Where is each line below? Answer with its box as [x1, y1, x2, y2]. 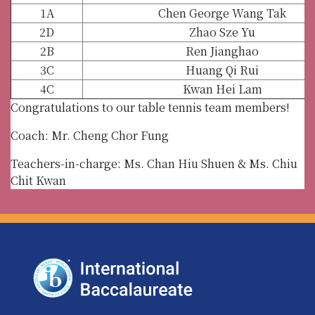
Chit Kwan [11, 172, 66, 188]
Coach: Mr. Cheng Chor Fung [11, 127, 169, 143]
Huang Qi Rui [186, 61, 259, 78]
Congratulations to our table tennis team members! [11, 98, 290, 115]
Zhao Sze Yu [189, 23, 255, 40]
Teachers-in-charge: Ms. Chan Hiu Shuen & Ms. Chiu [11, 155, 297, 172]
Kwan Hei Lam [182, 80, 262, 97]
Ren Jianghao [186, 42, 259, 59]
